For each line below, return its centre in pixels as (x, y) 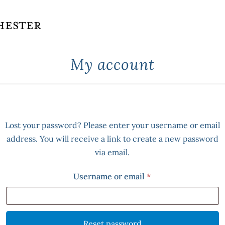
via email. (113, 152)
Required (168, 176)
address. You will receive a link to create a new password (112, 139)
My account (113, 64)
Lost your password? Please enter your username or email (112, 125)
